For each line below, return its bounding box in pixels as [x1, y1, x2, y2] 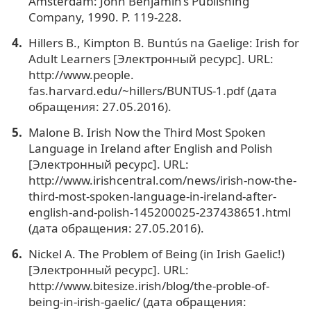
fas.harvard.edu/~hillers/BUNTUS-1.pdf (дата [28, 82, 277, 99]
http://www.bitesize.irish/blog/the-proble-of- [28, 277, 269, 294]
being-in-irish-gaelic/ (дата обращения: [28, 293, 246, 310]
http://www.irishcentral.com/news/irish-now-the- [28, 171, 296, 188]
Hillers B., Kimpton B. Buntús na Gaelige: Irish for [28, 34, 299, 51]
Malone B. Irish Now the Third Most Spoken [28, 124, 266, 140]
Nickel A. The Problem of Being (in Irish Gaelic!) [28, 245, 285, 262]
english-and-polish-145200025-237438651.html [28, 203, 291, 220]
